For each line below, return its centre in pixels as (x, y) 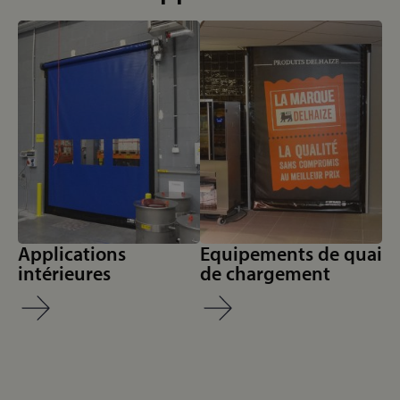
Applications (72, 254)
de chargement (265, 274)
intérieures (64, 274)
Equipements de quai (291, 254)
